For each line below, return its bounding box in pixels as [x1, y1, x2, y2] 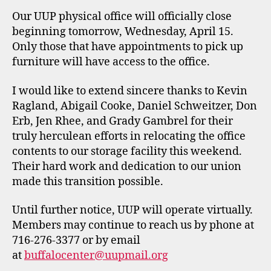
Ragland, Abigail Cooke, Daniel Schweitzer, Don [12, 99, 257, 113]
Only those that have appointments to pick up [12, 40, 243, 54]
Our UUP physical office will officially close [12, 10, 232, 24]
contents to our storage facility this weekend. [12, 144, 242, 158]
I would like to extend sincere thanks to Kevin [12, 83, 247, 98]
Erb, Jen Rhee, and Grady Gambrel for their [12, 114, 233, 128]
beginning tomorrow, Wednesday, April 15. [12, 25, 238, 39]
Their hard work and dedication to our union [12, 159, 241, 174]
